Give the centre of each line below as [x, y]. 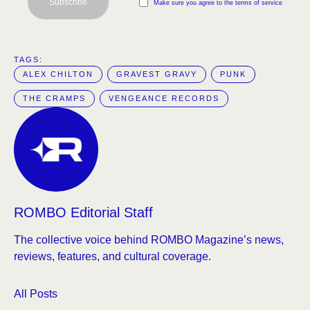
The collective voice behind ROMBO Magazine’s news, [149, 240]
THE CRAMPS [54, 98]
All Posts [36, 294]
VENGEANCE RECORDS [164, 98]
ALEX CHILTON [58, 74]
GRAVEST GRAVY [157, 74]
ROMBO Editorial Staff [83, 213]
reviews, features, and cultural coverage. [112, 257]
